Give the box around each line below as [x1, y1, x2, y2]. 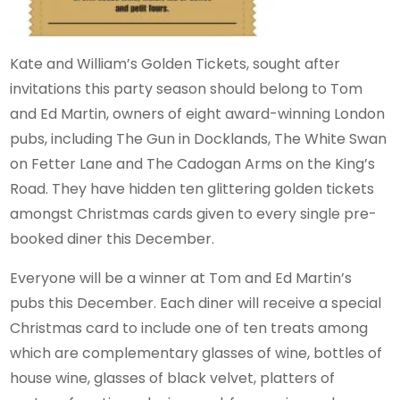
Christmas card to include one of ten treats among [10, 317, 369, 338]
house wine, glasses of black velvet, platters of [10, 367, 336, 388]
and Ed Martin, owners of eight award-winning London [10, 103, 386, 124]
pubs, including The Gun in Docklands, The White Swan [10, 128, 387, 149]
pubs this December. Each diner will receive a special [10, 292, 382, 313]
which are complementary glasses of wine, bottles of [10, 342, 383, 363]
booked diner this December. [10, 228, 215, 249]
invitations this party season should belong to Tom [10, 78, 363, 99]
